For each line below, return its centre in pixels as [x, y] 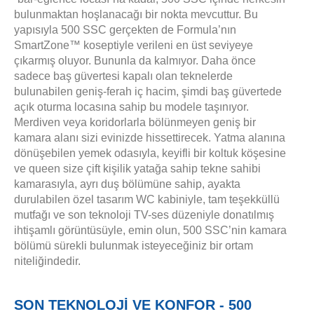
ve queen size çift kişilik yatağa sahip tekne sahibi [137, 169]
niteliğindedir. [47, 261]
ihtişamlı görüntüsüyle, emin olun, [98, 231]
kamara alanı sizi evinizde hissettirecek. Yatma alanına [151, 138]
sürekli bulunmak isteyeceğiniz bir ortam [153, 246]
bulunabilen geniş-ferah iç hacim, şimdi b [116, 92]
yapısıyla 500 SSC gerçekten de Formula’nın [125, 30]
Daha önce [228, 61]
